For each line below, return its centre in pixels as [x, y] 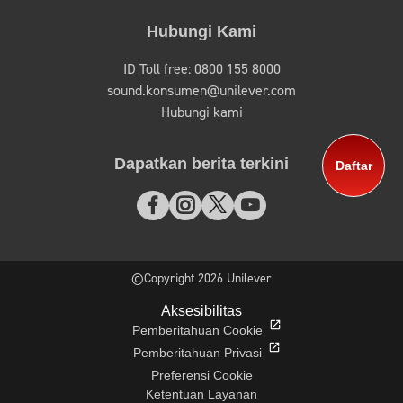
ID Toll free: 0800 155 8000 [201, 70]
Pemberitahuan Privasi [198, 353]
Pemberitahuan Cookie [198, 331]
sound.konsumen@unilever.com [201, 91]
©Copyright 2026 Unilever [201, 279]
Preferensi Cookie [201, 376]
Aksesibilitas [201, 311]
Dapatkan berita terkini [201, 164]
